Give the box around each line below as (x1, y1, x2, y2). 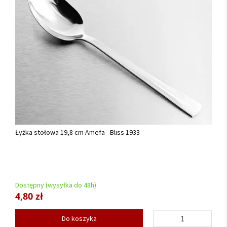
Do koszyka (61, 213, 97, 223)
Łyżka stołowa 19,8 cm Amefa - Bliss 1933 (15, 128, 140, 137)
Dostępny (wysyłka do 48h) (15, 180, 96, 190)
